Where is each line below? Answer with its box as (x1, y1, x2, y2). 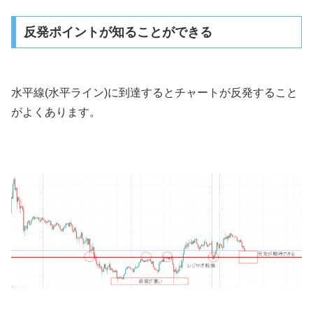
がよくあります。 (11, 106, 101, 119)
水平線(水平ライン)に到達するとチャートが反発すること (11, 87, 298, 99)
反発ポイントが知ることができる (23, 24, 212, 39)
